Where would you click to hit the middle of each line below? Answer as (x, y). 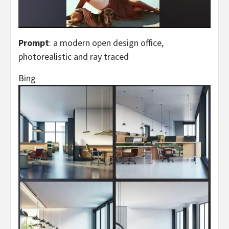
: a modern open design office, (106, 42)
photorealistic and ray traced (74, 56)
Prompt (34, 42)
